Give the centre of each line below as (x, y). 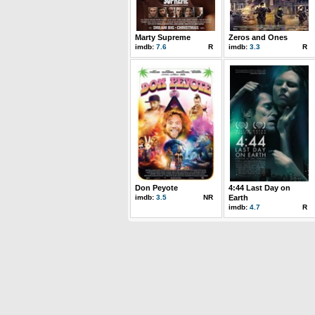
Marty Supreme (163, 37)
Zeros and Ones (258, 37)
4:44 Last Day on (259, 188)
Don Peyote (156, 188)
